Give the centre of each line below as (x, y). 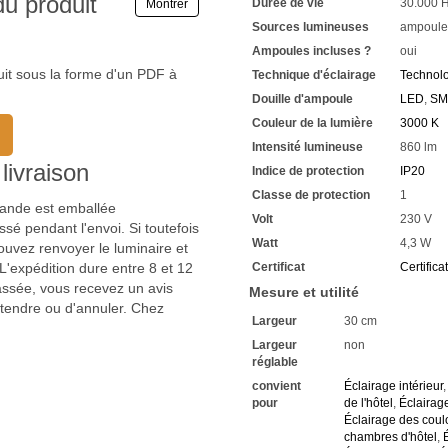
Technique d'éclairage (314, 74)
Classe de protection (311, 194)
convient (276, 385)
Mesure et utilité (304, 291)
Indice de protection (308, 170)
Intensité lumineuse (307, 146)
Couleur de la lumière (312, 122)
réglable (275, 361)
